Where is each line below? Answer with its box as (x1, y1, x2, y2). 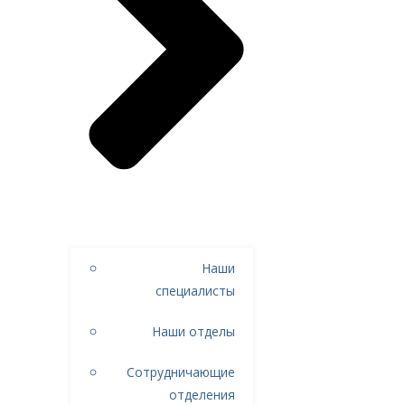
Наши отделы (152, 322, 236, 340)
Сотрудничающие (127, 363, 236, 381)
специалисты (155, 281, 236, 299)
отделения (169, 385, 236, 403)
